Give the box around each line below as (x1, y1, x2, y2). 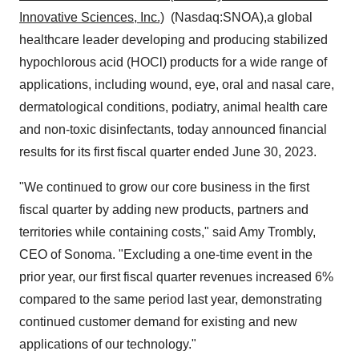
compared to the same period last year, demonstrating (19, 292, 322, 306)
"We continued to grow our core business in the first (19, 180, 309, 194)
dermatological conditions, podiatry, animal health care (19, 100, 328, 114)
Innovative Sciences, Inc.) (19, 10, 164, 24)
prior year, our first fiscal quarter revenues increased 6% (19, 270, 333, 284)
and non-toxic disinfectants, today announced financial (19, 123, 327, 136)
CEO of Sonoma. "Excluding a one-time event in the (19, 248, 313, 261)
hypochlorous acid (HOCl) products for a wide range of (19, 55, 327, 69)
